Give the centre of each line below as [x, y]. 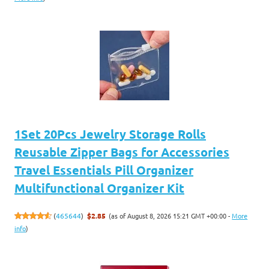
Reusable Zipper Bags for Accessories [122, 152]
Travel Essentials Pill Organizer [104, 170]
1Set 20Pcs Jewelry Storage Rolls [110, 134]
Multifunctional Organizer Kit [99, 188]
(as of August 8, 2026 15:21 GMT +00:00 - [171, 215]
